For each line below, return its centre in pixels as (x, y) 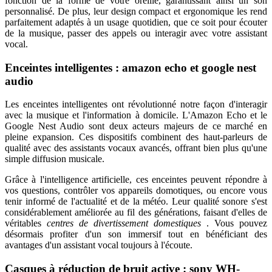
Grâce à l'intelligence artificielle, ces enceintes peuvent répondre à (136, 180)
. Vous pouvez (237, 223)
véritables (26, 223)
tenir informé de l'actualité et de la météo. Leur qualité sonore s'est (136, 202)
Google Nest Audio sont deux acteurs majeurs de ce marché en (136, 126)
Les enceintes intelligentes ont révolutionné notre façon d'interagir (136, 104)
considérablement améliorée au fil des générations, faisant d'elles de (136, 212)
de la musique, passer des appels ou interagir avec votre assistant (136, 33)
